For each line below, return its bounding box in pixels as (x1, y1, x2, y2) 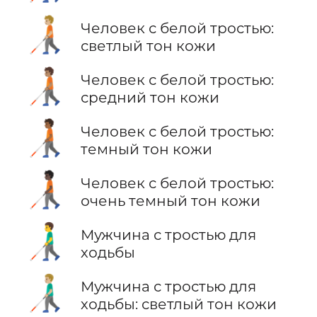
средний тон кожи (80, 88, 219, 107)
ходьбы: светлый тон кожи (80, 295, 277, 313)
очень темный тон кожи (80, 192, 260, 210)
